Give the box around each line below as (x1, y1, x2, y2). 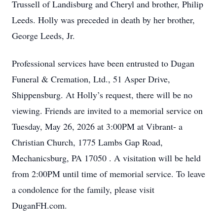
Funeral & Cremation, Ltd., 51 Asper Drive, (12, 73, 170, 85)
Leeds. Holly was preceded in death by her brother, (12, 14, 195, 26)
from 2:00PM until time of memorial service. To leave (12, 168, 205, 180)
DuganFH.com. (12, 199, 67, 211)
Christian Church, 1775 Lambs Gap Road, (12, 136, 163, 148)
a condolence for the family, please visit (12, 184, 154, 195)
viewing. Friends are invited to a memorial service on (12, 105, 203, 116)
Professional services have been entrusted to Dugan (12, 57, 194, 69)
